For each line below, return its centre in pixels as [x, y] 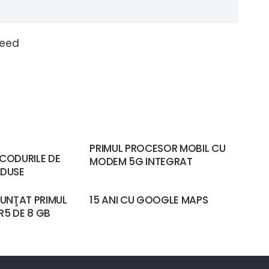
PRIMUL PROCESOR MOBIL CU [158, 148]
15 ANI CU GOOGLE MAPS [149, 200]
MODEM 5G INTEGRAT [141, 161]
